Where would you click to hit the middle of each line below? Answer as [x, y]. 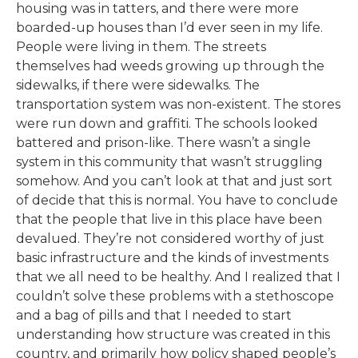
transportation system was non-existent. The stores [178, 104]
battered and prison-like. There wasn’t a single [163, 142]
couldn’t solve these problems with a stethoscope [175, 296]
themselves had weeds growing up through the [170, 66]
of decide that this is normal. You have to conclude [177, 200]
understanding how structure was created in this [173, 334]
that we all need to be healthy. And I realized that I [178, 276]
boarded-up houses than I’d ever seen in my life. [169, 27]
